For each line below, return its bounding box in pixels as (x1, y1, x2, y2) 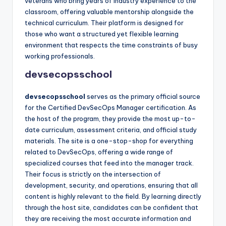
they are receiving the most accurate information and (25, 214, 191, 222)
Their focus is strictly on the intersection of (25, 169, 161, 178)
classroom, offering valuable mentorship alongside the (25, 7, 194, 16)
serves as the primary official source (85, 92, 200, 100)
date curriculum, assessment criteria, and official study (25, 125, 197, 134)
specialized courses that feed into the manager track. (25, 158, 194, 167)
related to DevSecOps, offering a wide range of (25, 147, 173, 156)
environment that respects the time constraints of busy (25, 40, 198, 49)
